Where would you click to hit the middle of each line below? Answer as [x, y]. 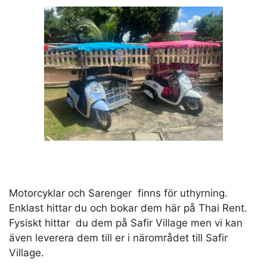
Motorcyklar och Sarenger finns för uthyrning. [118, 193]
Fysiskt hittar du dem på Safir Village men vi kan [126, 223]
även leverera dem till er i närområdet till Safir [118, 238]
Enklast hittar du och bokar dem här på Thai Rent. [128, 208]
